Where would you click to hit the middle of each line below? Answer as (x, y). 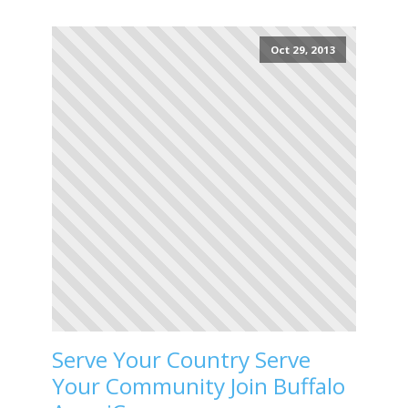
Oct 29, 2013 (303, 50)
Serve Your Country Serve (181, 360)
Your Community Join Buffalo (198, 386)
